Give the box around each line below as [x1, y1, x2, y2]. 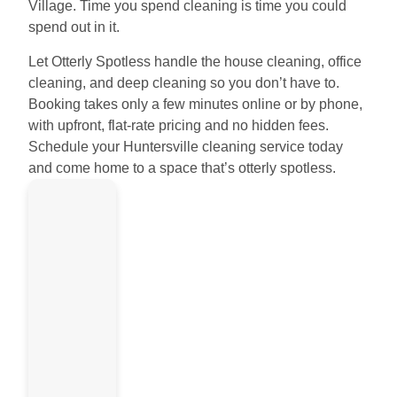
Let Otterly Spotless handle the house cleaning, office [28, 54, 362, 70]
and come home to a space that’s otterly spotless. [28, 160, 336, 176]
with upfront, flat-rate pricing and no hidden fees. [28, 118, 329, 134]
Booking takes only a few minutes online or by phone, [28, 97, 362, 113]
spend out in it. [28, 19, 120, 35]
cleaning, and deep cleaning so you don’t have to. [28, 75, 339, 91]
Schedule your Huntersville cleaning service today [28, 139, 343, 155]
